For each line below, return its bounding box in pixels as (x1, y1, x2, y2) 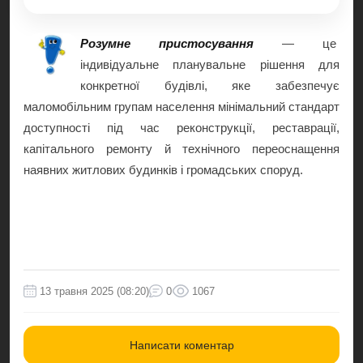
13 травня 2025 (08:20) (40, 284, 149, 297)
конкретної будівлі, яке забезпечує (80, 78, 340, 92)
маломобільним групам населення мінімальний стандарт (23, 99, 340, 113)
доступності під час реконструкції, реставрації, (23, 120, 340, 135)
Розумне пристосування (80, 36, 254, 50)
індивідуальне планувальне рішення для (80, 57, 340, 71)
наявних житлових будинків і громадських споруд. (23, 162, 303, 177)
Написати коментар (129, 338, 234, 352)
